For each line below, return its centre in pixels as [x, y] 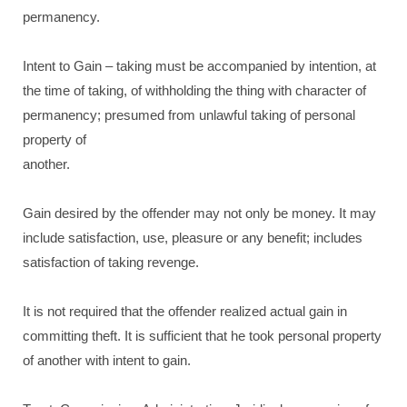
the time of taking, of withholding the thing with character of [194, 90]
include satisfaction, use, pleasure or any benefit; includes [193, 238]
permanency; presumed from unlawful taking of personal [189, 115]
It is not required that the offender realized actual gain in [185, 311]
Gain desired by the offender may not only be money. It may [199, 213]
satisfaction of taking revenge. [111, 262]
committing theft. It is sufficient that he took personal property [202, 336]
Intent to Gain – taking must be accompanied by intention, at [199, 66]
